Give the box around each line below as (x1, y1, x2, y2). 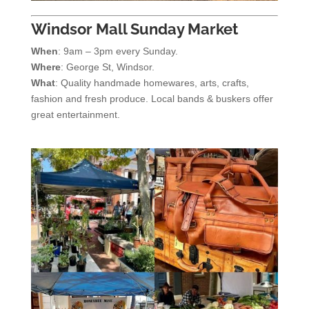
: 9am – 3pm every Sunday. (57, 46, 178, 57)
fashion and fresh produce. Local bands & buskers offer (30, 93, 273, 105)
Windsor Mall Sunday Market (30, 20, 238, 39)
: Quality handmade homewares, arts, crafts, (54, 77, 249, 89)
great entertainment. (30, 109, 120, 121)
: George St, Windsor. (60, 61, 154, 73)
